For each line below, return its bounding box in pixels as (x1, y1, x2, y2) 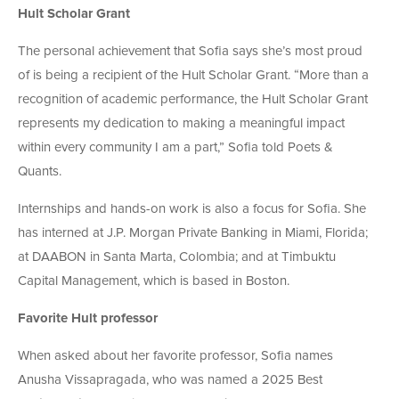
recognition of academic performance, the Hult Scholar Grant (18, 92, 368, 106)
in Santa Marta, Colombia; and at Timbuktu (86, 249, 336, 264)
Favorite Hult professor (18, 311, 158, 325)
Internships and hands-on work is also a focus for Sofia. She (18, 201, 366, 216)
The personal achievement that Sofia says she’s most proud (18, 44, 362, 58)
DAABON (32, 249, 86, 264)
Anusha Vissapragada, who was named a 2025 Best (18, 372, 322, 387)
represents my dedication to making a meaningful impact (18, 116, 345, 130)
